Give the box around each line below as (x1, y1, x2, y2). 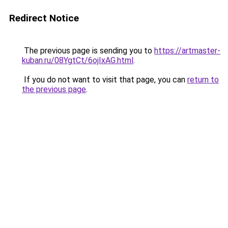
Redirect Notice (9, 12, 79, 24)
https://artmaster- (154, 46, 220, 55)
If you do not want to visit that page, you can (22, 75, 187, 84)
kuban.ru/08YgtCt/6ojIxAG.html (22, 55, 133, 65)
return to (187, 75, 219, 84)
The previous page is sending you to (22, 46, 154, 55)
